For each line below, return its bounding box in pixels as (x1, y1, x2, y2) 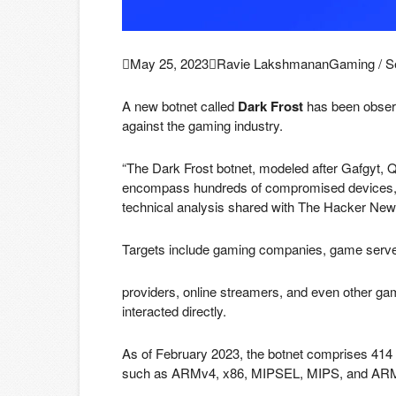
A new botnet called (122, 96, 238, 115)
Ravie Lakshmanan (217, 54, 329, 72)
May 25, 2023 (130, 54, 209, 72)
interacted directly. (122, 301, 226, 320)
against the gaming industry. (122, 116, 283, 134)
